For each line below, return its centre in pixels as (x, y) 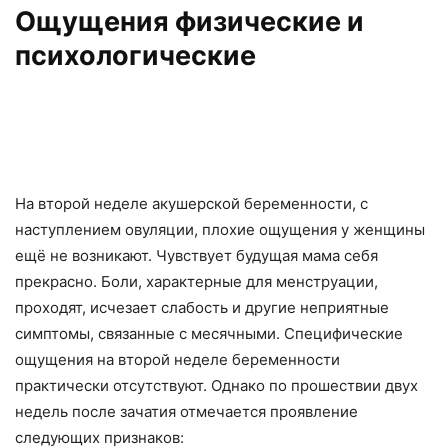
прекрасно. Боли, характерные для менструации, (196, 281)
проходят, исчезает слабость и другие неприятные (202, 307)
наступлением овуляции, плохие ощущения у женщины (220, 229)
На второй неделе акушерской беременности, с (191, 203)
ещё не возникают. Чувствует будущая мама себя (196, 255)
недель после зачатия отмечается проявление (186, 411)
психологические (135, 55)
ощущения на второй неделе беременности (177, 359)
